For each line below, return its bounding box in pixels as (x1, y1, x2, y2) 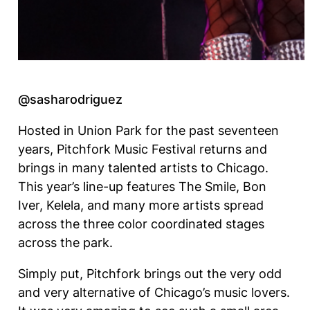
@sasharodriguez (17, 91, 122, 107)
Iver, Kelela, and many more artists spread (17, 197, 264, 212)
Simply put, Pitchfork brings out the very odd (17, 266, 282, 281)
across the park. (17, 235, 116, 250)
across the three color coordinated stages (17, 216, 264, 231)
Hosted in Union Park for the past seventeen (17, 122, 279, 138)
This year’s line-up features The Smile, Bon (17, 179, 266, 194)
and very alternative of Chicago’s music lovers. (17, 284, 290, 300)
